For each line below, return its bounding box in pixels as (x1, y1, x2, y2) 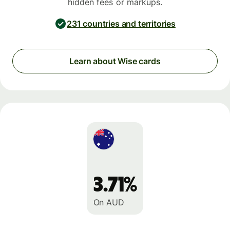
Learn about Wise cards (69, 56, 161, 67)
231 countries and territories (67, 18, 176, 29)
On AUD (93, 197, 124, 208)
